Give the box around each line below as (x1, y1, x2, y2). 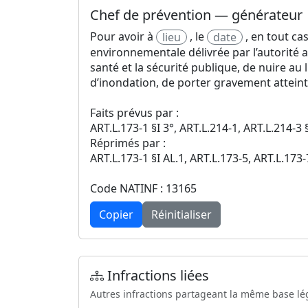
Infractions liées (104, 266, 209, 285)
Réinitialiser (151, 207, 212, 223)
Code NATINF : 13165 (90, 181, 197, 197)
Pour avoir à (90, 28, 156, 44)
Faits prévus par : (90, 105, 179, 121)
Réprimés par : (90, 135, 166, 151)
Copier (99, 207, 133, 223)
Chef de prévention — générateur (90, 5, 302, 24)
